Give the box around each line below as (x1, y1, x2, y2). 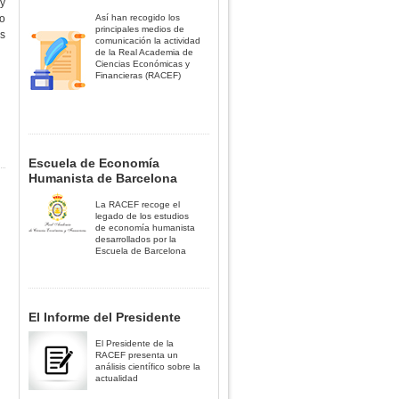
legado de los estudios (95, 210, 189, 221)
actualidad (95, 373, 138, 384)
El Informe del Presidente (28, 310, 181, 325)
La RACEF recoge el (95, 199, 180, 209)
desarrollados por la (95, 233, 176, 244)
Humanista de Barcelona (28, 170, 177, 185)
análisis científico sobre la (95, 362, 200, 372)
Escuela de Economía (28, 155, 159, 170)
